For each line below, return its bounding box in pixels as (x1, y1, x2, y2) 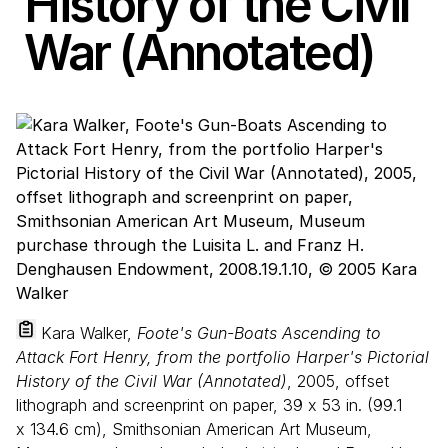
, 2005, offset (287, 371, 389, 391)
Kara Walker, (36, 323, 137, 343)
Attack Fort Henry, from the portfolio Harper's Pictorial (16, 347, 429, 367)
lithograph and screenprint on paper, (16, 395, 283, 415)
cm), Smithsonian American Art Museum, (69, 419, 372, 439)
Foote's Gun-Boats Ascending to (137, 323, 381, 343)
